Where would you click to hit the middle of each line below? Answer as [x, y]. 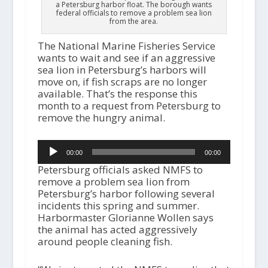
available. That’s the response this [117, 93]
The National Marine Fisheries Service [126, 45]
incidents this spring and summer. [118, 205]
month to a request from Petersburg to [129, 105]
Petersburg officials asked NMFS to [120, 169]
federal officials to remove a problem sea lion [134, 13]
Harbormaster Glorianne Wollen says [125, 217]
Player [52, 157]
